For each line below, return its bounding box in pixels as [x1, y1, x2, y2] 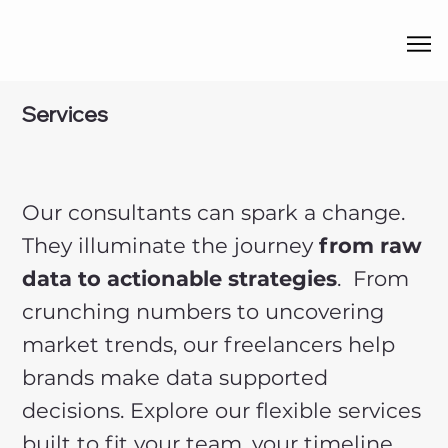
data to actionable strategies [22, 265, 338, 291]
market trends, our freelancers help [22, 331, 396, 357]
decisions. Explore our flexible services [22, 397, 422, 423]
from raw [319, 232, 423, 258]
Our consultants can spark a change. [22, 199, 406, 225]
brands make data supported [22, 364, 329, 390]
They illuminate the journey [22, 232, 320, 258]
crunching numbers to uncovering [22, 298, 385, 324]
